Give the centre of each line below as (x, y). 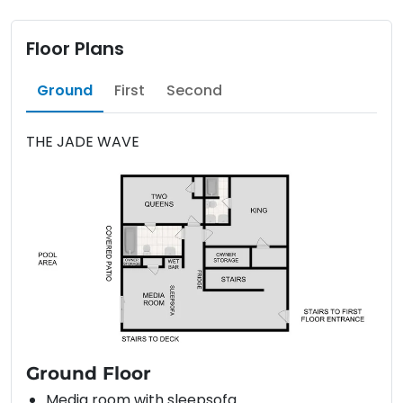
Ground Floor (89, 374)
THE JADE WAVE (83, 141)
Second (194, 90)
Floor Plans (75, 48)
